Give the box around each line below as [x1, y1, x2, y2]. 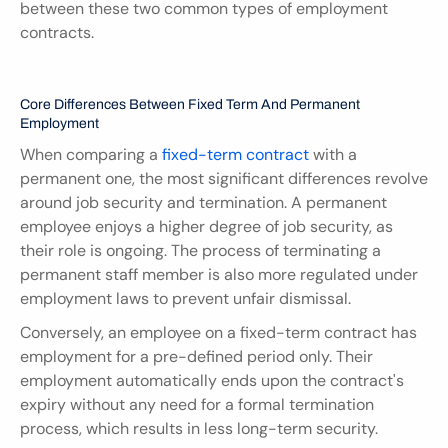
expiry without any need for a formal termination [20, 393, 374, 415]
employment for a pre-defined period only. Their [20, 345, 373, 367]
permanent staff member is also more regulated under [20, 263, 418, 285]
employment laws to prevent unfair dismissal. [20, 287, 351, 309]
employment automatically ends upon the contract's [20, 369, 404, 391]
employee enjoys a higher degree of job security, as [20, 215, 393, 237]
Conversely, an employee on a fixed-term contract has [20, 321, 417, 343]
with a [309, 143, 357, 165]
